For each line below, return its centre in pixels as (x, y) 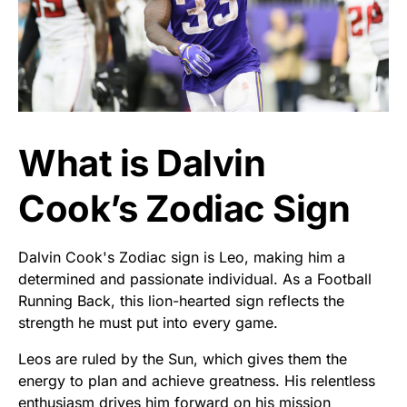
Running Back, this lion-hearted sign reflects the (181, 301)
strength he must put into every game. (148, 323)
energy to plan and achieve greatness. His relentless (197, 381)
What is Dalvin (142, 164)
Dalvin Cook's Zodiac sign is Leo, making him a (182, 258)
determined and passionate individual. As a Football (195, 279)
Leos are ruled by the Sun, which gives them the (183, 359)
